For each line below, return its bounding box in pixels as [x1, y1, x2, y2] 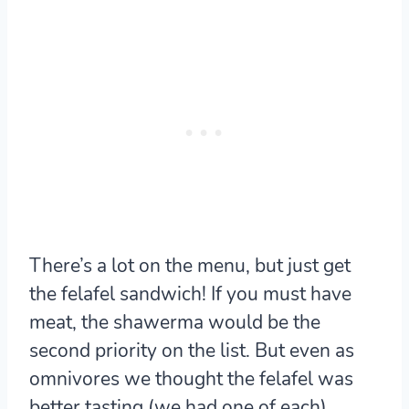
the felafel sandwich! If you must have [29, 280, 351, 307]
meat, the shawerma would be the [29, 309, 320, 335]
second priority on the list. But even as [29, 337, 354, 363]
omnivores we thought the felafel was [29, 365, 353, 392]
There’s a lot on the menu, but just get [29, 252, 351, 278]
